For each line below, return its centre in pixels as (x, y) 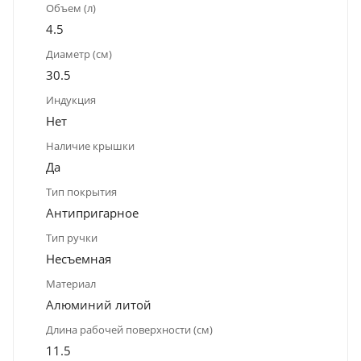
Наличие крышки (90, 145)
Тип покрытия (81, 191)
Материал (71, 283)
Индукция (71, 100)
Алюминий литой (99, 304)
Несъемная (79, 258)
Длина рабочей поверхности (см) (129, 329)
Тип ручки (72, 237)
